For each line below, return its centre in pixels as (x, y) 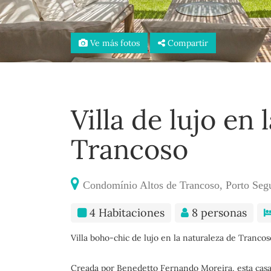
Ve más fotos (114, 43)
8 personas (218, 213)
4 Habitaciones (125, 213)
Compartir (188, 43)
